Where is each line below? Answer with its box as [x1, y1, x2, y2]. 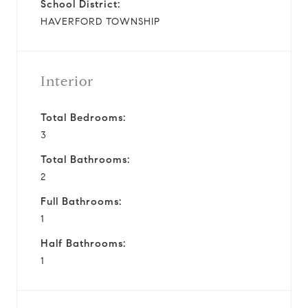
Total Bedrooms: [41, 111, 126, 124]
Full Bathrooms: [41, 195, 122, 208]
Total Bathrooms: [41, 153, 130, 166]
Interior [41, 72, 93, 90]
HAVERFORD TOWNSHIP [41, 15, 160, 27]
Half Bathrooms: [41, 236, 126, 250]
